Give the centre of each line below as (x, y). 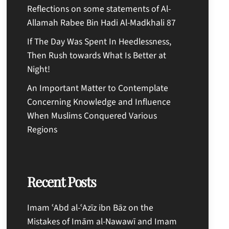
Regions (42, 129)
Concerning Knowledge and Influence (99, 102)
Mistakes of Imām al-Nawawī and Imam (102, 221)
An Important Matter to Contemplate (98, 88)
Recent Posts (62, 181)
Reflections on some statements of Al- (99, 9)
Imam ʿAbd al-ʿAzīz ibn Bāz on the (90, 208)
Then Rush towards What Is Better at (97, 55)
